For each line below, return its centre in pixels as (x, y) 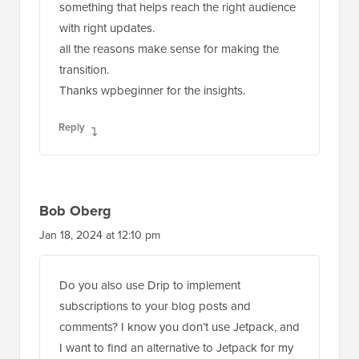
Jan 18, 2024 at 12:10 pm (100, 235)
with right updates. (107, 28)
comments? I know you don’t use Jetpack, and (179, 327)
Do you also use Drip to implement (150, 285)
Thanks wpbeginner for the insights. (152, 91)
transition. (84, 70)
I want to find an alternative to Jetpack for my (176, 348)
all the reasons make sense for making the (169, 49)
